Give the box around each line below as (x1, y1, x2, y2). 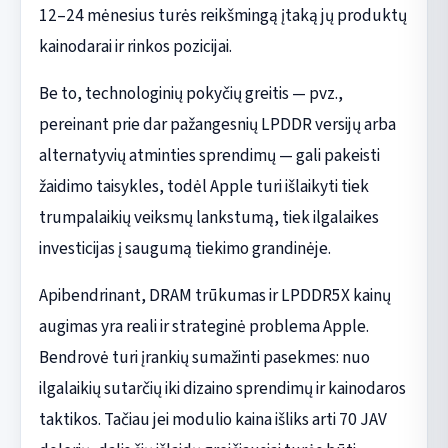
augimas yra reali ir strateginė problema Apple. (38, 314, 369, 340)
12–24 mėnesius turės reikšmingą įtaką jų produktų (38, 3, 407, 29)
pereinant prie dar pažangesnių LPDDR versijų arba (38, 112, 396, 138)
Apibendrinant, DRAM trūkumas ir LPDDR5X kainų (38, 283, 391, 309)
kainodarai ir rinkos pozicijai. (38, 34, 232, 60)
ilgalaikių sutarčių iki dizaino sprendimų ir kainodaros (38, 376, 406, 402)
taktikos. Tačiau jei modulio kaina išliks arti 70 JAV (38, 407, 387, 433)
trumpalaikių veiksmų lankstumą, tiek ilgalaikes (38, 205, 379, 231)
